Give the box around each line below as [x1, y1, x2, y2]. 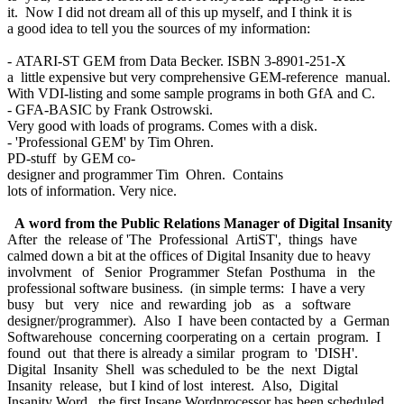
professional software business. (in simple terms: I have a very [7, 280, 369, 296]
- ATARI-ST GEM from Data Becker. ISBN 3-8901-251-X [7, 52, 346, 69]
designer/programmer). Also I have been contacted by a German [7, 312, 393, 328]
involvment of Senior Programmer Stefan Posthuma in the [7, 263, 379, 280]
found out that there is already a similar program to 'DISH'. [7, 344, 362, 361]
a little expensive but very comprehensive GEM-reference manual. [7, 69, 394, 85]
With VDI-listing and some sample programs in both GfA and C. [7, 85, 375, 101]
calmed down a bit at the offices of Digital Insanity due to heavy [7, 247, 374, 263]
